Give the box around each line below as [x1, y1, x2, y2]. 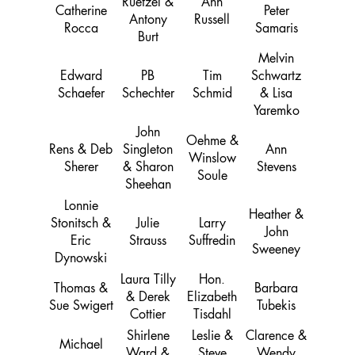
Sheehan [124, 179, 171, 193]
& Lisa [260, 88, 292, 101]
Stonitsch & [51, 218, 111, 231]
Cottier [130, 309, 166, 323]
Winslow [188, 153, 236, 166]
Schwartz [251, 71, 301, 84]
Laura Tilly [120, 274, 176, 288]
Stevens [256, 162, 296, 175]
